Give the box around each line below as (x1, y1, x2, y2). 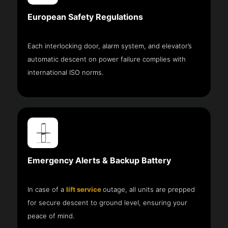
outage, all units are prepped (103, 185, 195, 193)
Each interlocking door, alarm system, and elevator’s (27, 41, 192, 50)
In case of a (27, 185, 67, 193)
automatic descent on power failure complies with (27, 54, 186, 63)
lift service (66, 185, 103, 193)
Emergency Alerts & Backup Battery (27, 155, 172, 165)
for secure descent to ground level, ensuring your (27, 198, 188, 207)
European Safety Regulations (27, 12, 144, 22)
